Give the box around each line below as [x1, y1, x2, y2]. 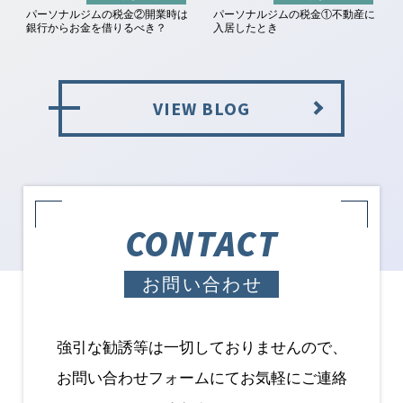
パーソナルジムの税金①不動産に [212, 8, 375, 22]
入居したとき [212, 22, 278, 35]
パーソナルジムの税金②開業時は [25, 8, 188, 22]
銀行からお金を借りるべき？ [25, 22, 166, 35]
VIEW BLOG [152, 96, 250, 120]
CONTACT [124, 221, 279, 267]
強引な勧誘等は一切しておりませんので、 [56, 335, 347, 358]
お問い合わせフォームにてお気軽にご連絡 [56, 365, 347, 389]
